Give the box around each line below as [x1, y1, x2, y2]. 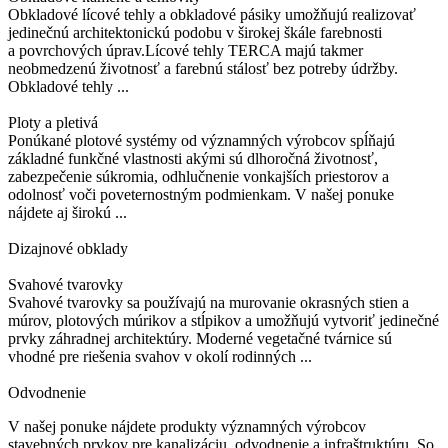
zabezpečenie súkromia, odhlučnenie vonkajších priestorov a [8, 168, 389, 186]
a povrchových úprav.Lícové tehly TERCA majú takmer [8, 42, 363, 60]
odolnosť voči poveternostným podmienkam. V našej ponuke [8, 186, 394, 204]
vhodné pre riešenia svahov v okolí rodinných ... [8, 348, 312, 366]
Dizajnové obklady [8, 240, 128, 258]
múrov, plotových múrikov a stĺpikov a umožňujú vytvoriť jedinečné [8, 312, 439, 330]
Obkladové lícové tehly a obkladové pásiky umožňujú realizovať [8, 6, 416, 24]
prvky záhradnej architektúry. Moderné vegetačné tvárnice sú [8, 330, 392, 348]
